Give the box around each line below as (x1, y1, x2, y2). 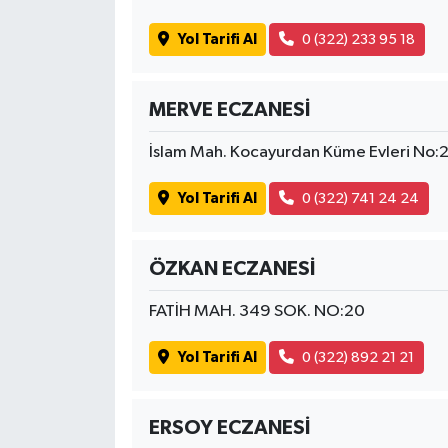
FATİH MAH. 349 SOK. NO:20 (148, 303, 365, 321)
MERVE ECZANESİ (148, 100, 310, 121)
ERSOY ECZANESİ (148, 418, 310, 439)
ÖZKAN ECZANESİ (148, 259, 315, 280)
